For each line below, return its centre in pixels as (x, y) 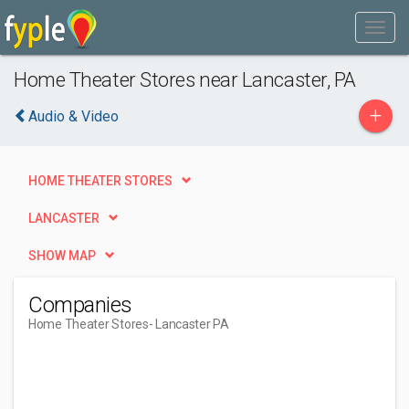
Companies (80, 305)
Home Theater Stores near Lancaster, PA (185, 79)
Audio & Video (73, 116)
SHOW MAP (62, 256)
